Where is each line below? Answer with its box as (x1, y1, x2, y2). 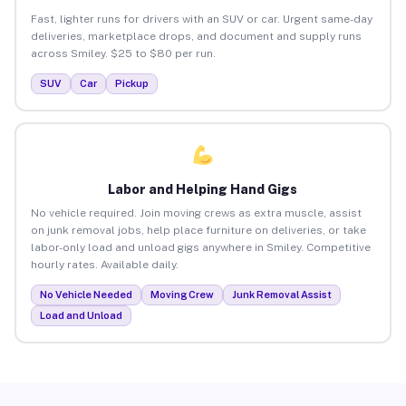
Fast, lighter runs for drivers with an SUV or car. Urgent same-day (30, 12, 372, 25)
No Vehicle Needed (39, 288, 132, 300)
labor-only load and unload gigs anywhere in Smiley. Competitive (30, 240, 371, 254)
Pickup (114, 77, 149, 89)
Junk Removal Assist (231, 288, 332, 300)
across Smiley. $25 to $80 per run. (30, 46, 216, 60)
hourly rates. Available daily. (30, 257, 179, 271)
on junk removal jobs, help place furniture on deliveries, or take (30, 223, 366, 237)
